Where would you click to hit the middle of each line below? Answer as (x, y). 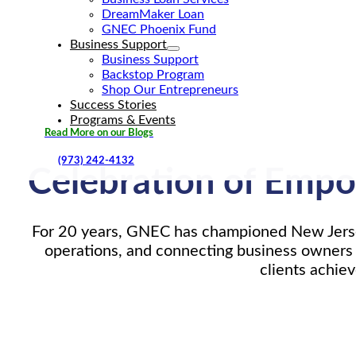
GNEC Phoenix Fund (159, 29)
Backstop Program (153, 75)
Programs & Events (123, 120)
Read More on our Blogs (99, 133)
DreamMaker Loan (153, 14)
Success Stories (113, 105)
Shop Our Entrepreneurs (170, 90)
